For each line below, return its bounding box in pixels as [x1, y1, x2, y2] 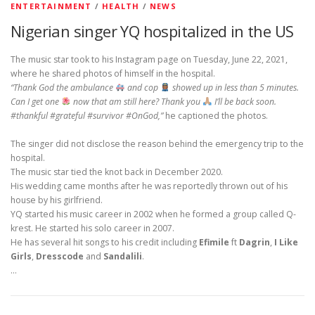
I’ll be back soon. [212, 95, 276, 108]
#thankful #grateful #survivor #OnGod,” [11, 109, 163, 122]
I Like [274, 236, 298, 248]
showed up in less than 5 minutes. [169, 81, 299, 94]
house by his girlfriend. [11, 193, 103, 206]
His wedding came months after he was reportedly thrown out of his [11, 179, 288, 192]
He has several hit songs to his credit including [11, 236, 197, 248]
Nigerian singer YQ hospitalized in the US [11, 20, 294, 42]
